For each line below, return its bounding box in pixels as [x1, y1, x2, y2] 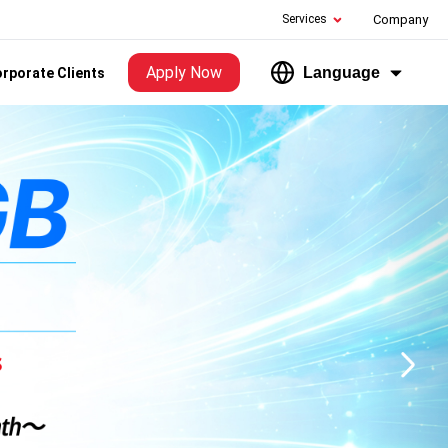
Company [373, 12, 428, 27]
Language [303, 63, 380, 81]
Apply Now [146, 63, 222, 82]
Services [282, 12, 327, 26]
